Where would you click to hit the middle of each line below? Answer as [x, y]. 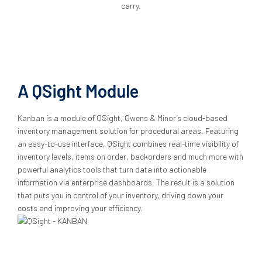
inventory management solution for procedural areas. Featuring [128, 131]
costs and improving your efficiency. [80, 208]
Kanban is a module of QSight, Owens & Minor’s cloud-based [123, 118]
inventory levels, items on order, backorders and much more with [130, 156]
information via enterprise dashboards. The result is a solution [126, 182]
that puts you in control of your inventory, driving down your [120, 195]
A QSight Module [78, 91]
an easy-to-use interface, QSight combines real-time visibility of [128, 144]
